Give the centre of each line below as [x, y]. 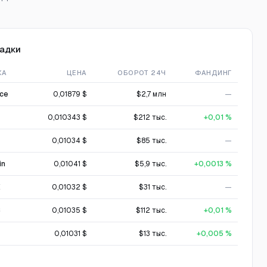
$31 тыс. [152, 187]
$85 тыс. [151, 141]
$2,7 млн [151, 94]
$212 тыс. [150, 117]
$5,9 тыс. [150, 164]
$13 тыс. [152, 234]
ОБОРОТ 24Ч [142, 73]
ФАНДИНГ [213, 73]
